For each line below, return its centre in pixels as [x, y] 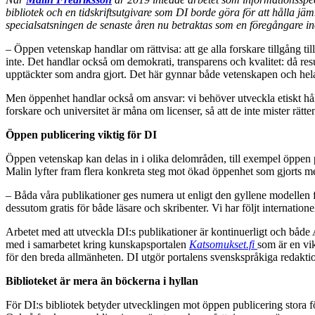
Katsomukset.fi [222, 245]
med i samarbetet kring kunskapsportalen [97, 245]
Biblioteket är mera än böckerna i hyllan [102, 281]
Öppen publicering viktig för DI [81, 135]
